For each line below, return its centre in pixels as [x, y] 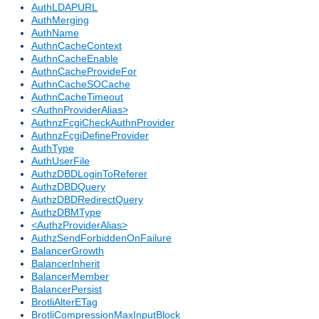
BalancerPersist [67, 289]
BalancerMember [70, 277]
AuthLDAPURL [64, 7]
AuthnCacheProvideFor [84, 72]
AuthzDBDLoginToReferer [89, 174]
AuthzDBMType [66, 213]
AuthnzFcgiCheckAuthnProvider [103, 123]
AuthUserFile [61, 161]
